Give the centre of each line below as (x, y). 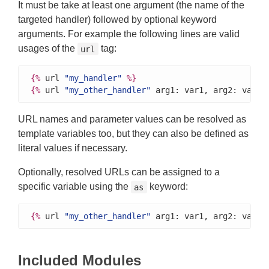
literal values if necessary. (73, 148)
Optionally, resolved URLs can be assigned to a (119, 172)
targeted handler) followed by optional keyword (117, 20)
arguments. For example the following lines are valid (129, 34)
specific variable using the (74, 187)
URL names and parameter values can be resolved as (132, 119)
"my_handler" (93, 78)
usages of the (48, 49)
